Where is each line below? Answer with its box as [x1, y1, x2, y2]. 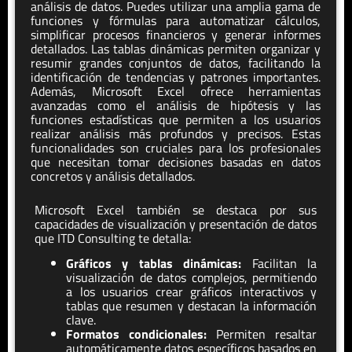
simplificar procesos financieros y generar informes [31, 25, 321, 45]
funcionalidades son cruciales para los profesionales [31, 138, 321, 158]
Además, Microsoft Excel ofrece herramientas [31, 82, 321, 101]
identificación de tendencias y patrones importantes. [31, 68, 321, 87]
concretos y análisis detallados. [31, 167, 198, 186]
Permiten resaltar [207, 324, 317, 344]
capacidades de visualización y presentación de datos [35, 214, 317, 233]
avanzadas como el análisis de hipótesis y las [31, 96, 321, 115]
